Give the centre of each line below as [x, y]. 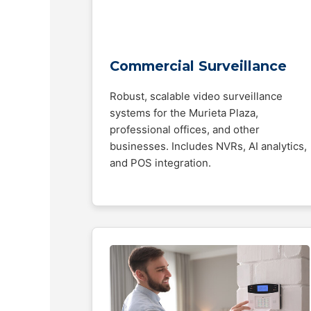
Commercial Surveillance [198, 66]
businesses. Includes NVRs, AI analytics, [208, 146]
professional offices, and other [185, 129]
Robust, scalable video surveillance [196, 96]
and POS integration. [160, 163]
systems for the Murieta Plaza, [184, 113]
